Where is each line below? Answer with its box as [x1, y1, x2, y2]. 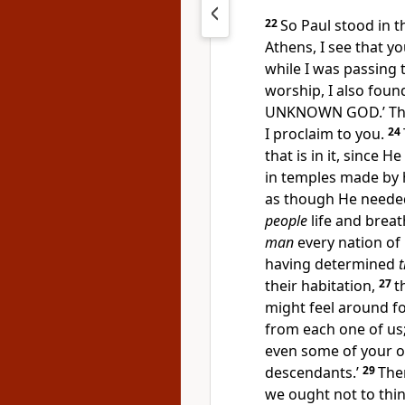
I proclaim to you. [265, 124, 384, 144]
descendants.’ [265, 363, 359, 382]
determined [315, 254, 399, 274]
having [265, 254, 315, 274]
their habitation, [265, 276, 375, 296]
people [265, 211, 307, 231]
